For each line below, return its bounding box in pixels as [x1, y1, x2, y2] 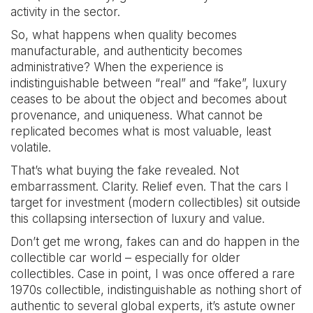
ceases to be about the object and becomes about [10, 92, 286, 106]
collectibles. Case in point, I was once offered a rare [10, 267, 295, 281]
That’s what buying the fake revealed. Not [10, 163, 239, 177]
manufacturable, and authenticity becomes [10, 44, 242, 58]
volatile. [10, 140, 51, 154]
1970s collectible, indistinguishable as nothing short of [10, 283, 302, 297]
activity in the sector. [10, 5, 120, 19]
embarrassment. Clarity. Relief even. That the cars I [10, 180, 289, 194]
